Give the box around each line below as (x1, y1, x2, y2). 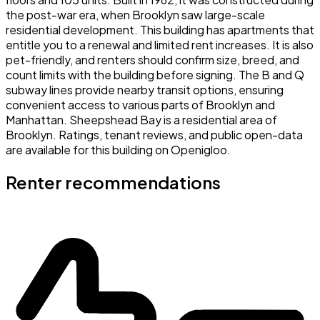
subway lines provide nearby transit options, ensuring (6, 82, 284, 98)
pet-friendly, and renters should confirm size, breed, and (6, 52, 299, 68)
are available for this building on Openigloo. (6, 142, 231, 158)
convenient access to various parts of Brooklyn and (6, 97, 275, 113)
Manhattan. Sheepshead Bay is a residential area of (6, 112, 277, 128)
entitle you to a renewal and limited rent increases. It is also (6, 37, 314, 53)
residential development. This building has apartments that (6, 22, 314, 38)
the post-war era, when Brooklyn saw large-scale (6, 7, 265, 23)
